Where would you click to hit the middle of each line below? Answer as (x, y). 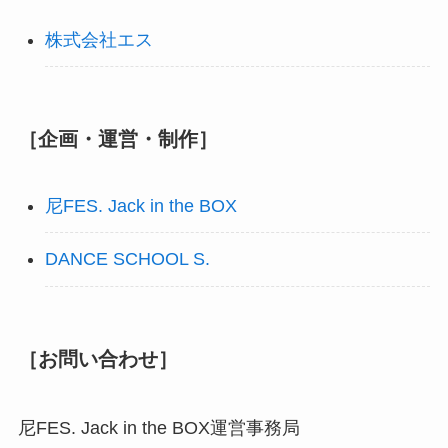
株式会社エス (98, 39)
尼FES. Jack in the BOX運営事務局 (158, 428)
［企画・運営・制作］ (117, 139)
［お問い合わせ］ (97, 359)
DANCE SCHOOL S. (127, 259)
